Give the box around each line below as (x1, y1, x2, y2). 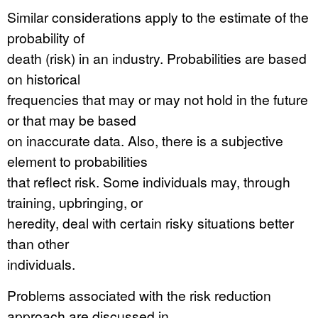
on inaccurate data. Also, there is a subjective (7, 131, 283, 150)
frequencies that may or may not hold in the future (7, 89, 308, 109)
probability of (7, 28, 84, 47)
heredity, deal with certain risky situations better (7, 213, 294, 232)
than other (7, 234, 69, 253)
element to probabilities (7, 151, 148, 170)
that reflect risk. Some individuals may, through (7, 172, 290, 191)
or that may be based (7, 110, 136, 129)
